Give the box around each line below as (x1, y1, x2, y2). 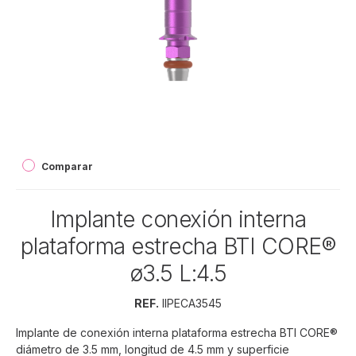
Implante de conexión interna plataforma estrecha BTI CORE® (16, 326, 338, 340)
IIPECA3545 (159, 296, 222, 311)
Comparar (41, 161, 93, 173)
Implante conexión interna (49, 206, 307, 234)
